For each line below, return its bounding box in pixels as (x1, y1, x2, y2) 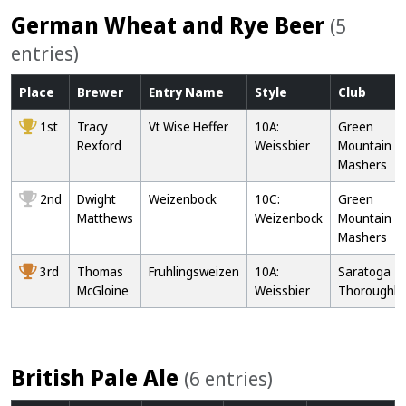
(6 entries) (184, 365, 273, 391)
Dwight (77, 190, 116, 208)
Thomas (77, 263, 123, 280)
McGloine (77, 282, 129, 299)
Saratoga (338, 263, 391, 280)
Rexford (77, 137, 121, 154)
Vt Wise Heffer (149, 118, 228, 135)
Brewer (77, 83, 123, 101)
